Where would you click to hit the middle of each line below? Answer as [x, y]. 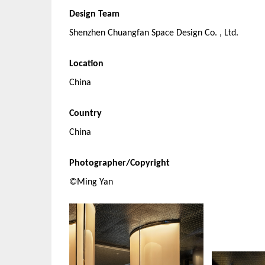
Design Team [94, 14]
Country [85, 114]
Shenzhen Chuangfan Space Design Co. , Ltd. [154, 33]
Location [86, 64]
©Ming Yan [91, 182]
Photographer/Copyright [119, 163]
